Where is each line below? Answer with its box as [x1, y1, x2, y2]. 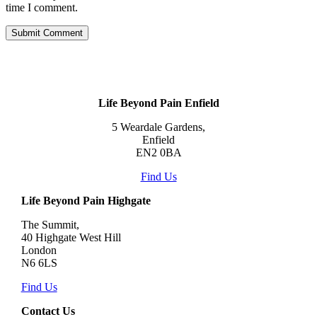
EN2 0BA [135, 146, 182, 159]
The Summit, [21, 219, 79, 231]
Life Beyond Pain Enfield [98, 97, 219, 110]
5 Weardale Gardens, [112, 121, 205, 134]
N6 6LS [21, 257, 57, 270]
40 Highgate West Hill [21, 231, 121, 244]
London [21, 244, 57, 257]
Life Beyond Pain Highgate [21, 195, 151, 207]
